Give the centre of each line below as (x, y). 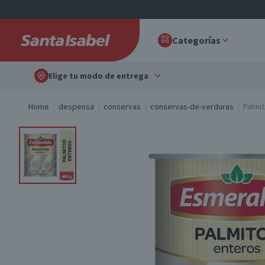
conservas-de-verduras (192, 106)
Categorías (196, 40)
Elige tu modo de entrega (98, 76)
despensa (76, 106)
